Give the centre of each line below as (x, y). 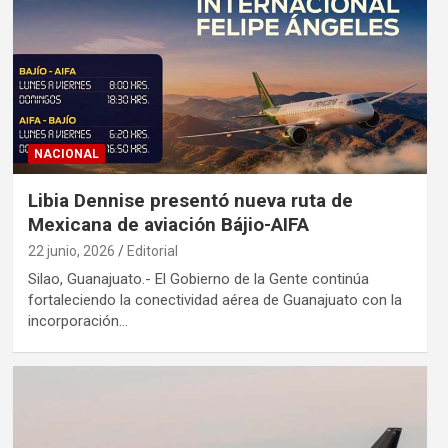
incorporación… (77, 320)
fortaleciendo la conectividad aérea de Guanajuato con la (214, 299)
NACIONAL (66, 153)
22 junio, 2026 (71, 250)
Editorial (152, 250)
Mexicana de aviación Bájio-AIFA (168, 224)
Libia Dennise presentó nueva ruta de (190, 200)
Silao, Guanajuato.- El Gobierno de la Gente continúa (198, 278)
